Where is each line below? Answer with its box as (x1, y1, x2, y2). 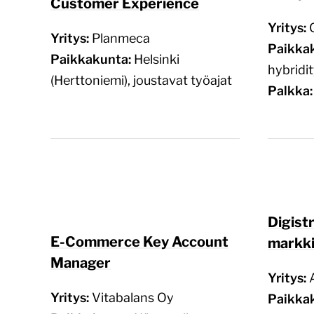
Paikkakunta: (50, 51, 134, 67)
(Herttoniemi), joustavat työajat (50, 72, 232, 88)
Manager (50, 254, 111, 271)
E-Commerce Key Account (50, 233, 228, 250)
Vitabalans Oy (92, 289, 174, 305)
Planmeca (92, 30, 150, 46)
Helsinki (134, 51, 179, 67)
